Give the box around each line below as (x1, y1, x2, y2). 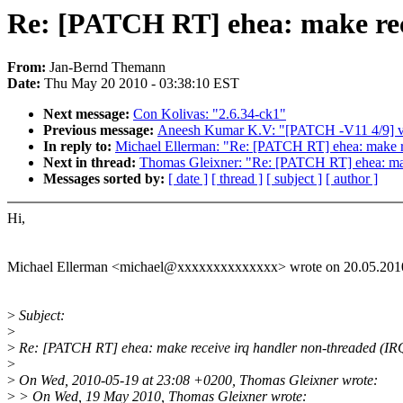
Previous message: (43, 122, 157, 139)
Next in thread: (43, 155, 139, 171)
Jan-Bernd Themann (49, 59, 166, 76)
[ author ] (326, 171, 378, 187)
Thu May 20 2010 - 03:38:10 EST (44, 76, 239, 92)
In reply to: (43, 139, 115, 155)
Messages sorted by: (43, 171, 168, 187)
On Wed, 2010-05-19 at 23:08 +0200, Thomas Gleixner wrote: (15, 372, 378, 389)
